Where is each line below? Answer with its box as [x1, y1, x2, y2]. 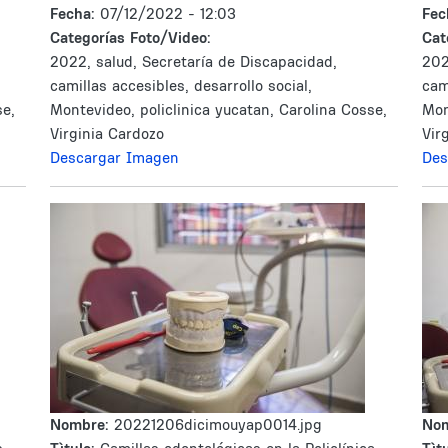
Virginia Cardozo [50, 124, 164, 143]
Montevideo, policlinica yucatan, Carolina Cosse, [50, 100, 387, 119]
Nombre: [50, 415, 114, 434]
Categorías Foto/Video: [50, 28, 211, 47]
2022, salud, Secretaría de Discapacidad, [50, 52, 337, 71]
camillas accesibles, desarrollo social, [50, 76, 312, 95]
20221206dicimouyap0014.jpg [114, 415, 322, 434]
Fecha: [50, 4, 100, 23]
